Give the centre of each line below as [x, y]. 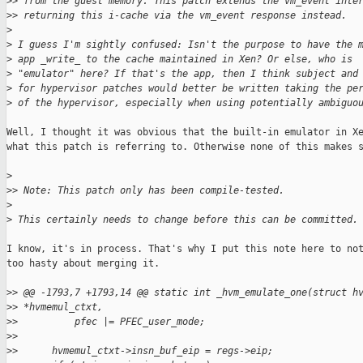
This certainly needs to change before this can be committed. [185, 220]
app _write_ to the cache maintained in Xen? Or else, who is [182, 60]
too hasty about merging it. [83, 264]
